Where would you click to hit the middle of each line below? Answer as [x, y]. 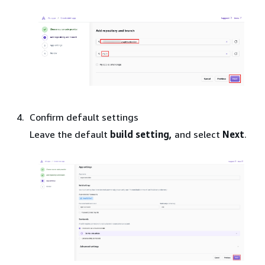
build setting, [141, 135]
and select [197, 135]
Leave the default [70, 135]
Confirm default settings [84, 117]
